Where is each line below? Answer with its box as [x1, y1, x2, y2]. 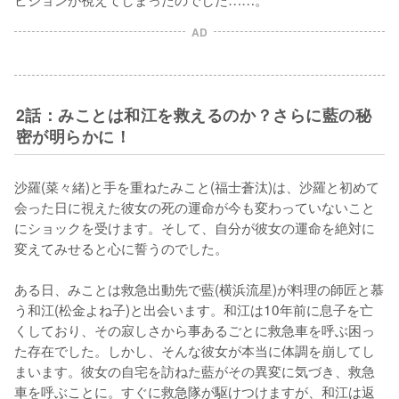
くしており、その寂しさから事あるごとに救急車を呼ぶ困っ [14, 320, 375, 339]
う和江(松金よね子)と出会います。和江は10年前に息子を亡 [14, 299, 373, 319]
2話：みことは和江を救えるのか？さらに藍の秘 [15, 103, 372, 126]
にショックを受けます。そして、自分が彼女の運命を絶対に [14, 217, 375, 237]
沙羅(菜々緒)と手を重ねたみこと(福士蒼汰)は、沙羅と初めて [14, 176, 379, 196]
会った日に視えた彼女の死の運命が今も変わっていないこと [14, 197, 375, 216]
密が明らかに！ [15, 125, 132, 147]
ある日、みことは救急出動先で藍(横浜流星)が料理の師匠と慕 [14, 279, 384, 298]
